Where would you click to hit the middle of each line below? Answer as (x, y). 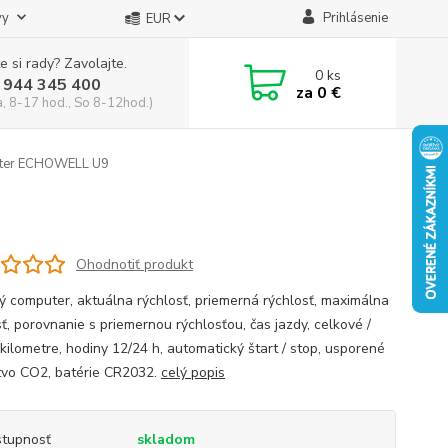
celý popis (192, 372)
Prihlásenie (355, 18)
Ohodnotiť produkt (134, 264)
